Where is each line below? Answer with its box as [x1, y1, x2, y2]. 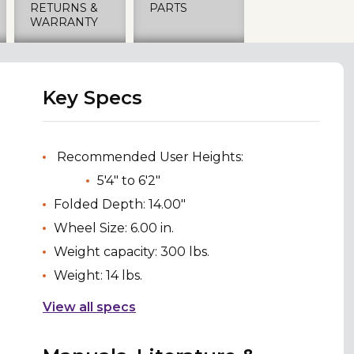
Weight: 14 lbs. [54, 267, 143, 283]
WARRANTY [30, 14, 99, 29]
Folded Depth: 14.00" [54, 196, 186, 212]
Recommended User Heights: [54, 149, 244, 164]
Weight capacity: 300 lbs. [54, 243, 210, 259]
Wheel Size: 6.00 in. [54, 220, 175, 235]
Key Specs [43, 85, 143, 109]
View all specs [43, 299, 137, 314]
